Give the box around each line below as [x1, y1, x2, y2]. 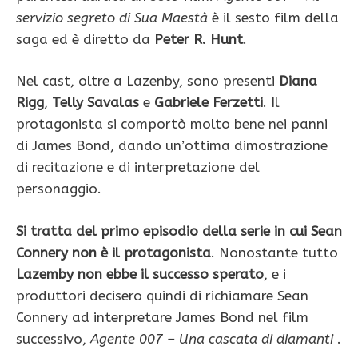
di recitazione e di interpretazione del [16, 159, 260, 176]
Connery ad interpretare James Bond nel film [16, 308, 308, 325]
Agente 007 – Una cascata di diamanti [90, 330, 333, 347]
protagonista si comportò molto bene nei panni [16, 116, 328, 133]
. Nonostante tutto [211, 244, 338, 261]
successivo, [16, 330, 90, 347]
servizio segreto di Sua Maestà [16, 9, 212, 26]
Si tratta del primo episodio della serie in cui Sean [16, 222, 342, 239]
